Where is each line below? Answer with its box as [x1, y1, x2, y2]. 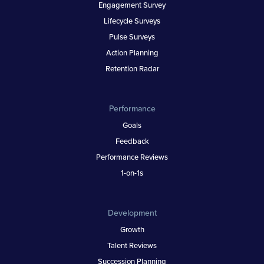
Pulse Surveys [109, 31, 155, 42]
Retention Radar [105, 62, 159, 74]
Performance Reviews [96, 151, 168, 162]
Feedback [115, 135, 149, 146]
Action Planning [105, 47, 159, 58]
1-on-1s [121, 167, 143, 178]
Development [107, 206, 157, 219]
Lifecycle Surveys [104, 15, 160, 26]
